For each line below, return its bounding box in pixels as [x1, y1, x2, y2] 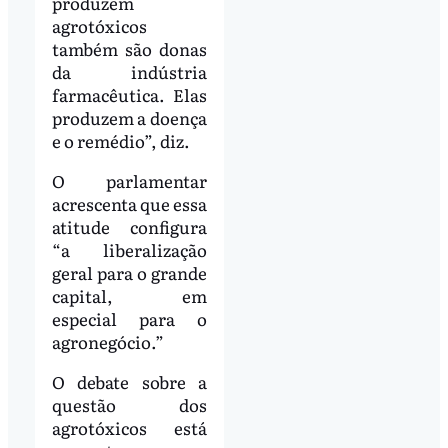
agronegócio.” [51, 329, 164, 355]
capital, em [51, 283, 208, 309]
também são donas [51, 36, 208, 62]
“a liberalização [51, 237, 208, 263]
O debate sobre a [51, 368, 208, 394]
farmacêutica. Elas [51, 82, 208, 108]
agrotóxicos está [51, 414, 208, 440]
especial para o [51, 306, 208, 332]
